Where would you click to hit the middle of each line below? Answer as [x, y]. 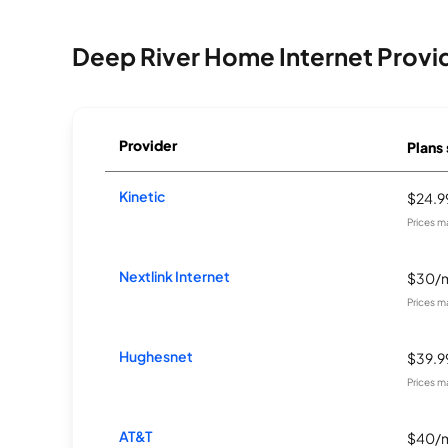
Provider [148, 145]
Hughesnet [156, 356]
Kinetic [142, 196]
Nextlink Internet [175, 276]
